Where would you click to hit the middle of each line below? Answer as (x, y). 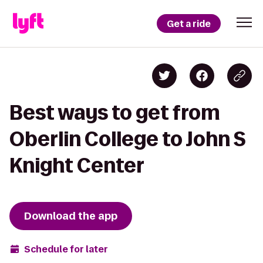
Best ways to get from (115, 112)
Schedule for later (66, 249)
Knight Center (77, 165)
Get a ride (189, 23)
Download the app (71, 216)
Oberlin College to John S (128, 139)
